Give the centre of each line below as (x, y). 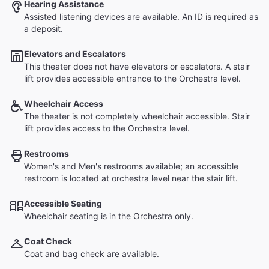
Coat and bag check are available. (92, 254)
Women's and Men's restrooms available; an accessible (131, 166)
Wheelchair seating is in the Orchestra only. (109, 216)
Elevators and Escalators (75, 54)
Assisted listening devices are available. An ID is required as (141, 17)
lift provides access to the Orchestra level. (107, 128)
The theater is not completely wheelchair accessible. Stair (137, 116)
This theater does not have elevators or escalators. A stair (137, 66)
